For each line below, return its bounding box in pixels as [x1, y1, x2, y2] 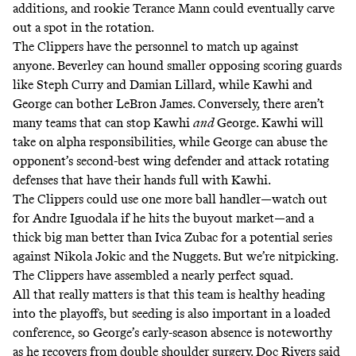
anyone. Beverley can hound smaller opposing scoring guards [13, 58, 342, 74]
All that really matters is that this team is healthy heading [13, 287, 325, 303]
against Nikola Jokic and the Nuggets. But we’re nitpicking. [13, 249, 338, 265]
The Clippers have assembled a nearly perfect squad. [13, 268, 296, 284]
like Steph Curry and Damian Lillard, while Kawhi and [13, 77, 312, 93]
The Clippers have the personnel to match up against [13, 39, 299, 55]
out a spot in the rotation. [13, 20, 154, 36]
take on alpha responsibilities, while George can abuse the [13, 134, 327, 150]
